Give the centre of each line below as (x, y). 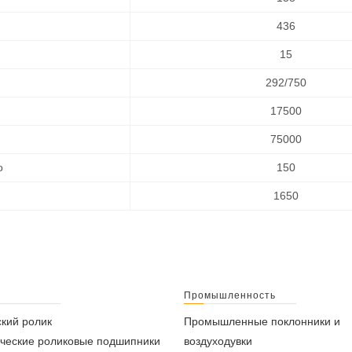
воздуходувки (218, 341)
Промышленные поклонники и (262, 321)
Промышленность (230, 295)
